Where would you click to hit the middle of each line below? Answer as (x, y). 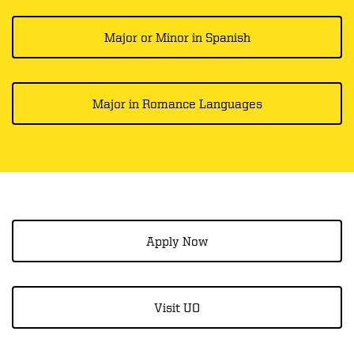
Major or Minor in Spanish (177, 37)
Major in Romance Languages (177, 103)
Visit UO (177, 307)
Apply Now (177, 241)
